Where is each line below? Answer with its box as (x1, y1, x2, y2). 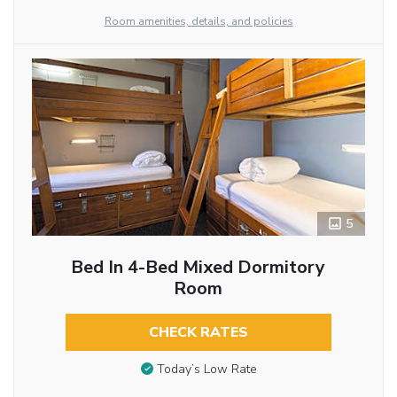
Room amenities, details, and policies (104, 14, 293, 29)
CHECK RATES (148, 323, 248, 343)
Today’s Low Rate (156, 361, 257, 378)
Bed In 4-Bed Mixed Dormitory (71, 255, 326, 280)
